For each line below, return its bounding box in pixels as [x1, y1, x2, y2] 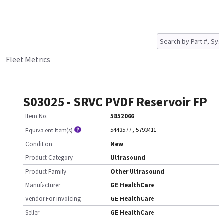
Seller [25, 208, 39, 217]
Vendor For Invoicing [25, 195, 81, 203]
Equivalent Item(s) [25, 126, 73, 134]
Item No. [25, 112, 48, 120]
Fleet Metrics [6, 54, 50, 64]
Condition [25, 140, 52, 148]
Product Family [25, 167, 66, 175]
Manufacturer [25, 181, 60, 189]
